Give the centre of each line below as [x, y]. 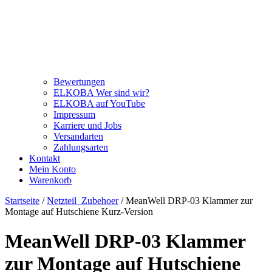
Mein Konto [53, 169]
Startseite [22, 200]
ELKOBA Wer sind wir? [101, 92]
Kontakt [45, 158]
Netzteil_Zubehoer [83, 200]
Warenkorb [50, 180]
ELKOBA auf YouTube [99, 103]
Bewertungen [79, 81]
